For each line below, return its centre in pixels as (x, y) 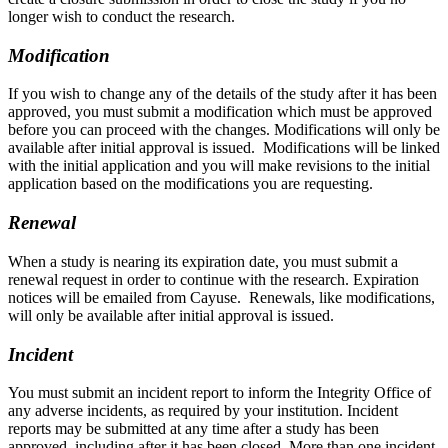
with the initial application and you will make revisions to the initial (219, 166)
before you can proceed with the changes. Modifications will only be (224, 130)
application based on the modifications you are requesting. (190, 184)
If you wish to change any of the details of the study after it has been (222, 94)
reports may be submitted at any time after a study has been (193, 429)
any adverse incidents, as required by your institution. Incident (203, 411)
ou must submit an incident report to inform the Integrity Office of (224, 393)
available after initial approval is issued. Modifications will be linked (224, 148)
